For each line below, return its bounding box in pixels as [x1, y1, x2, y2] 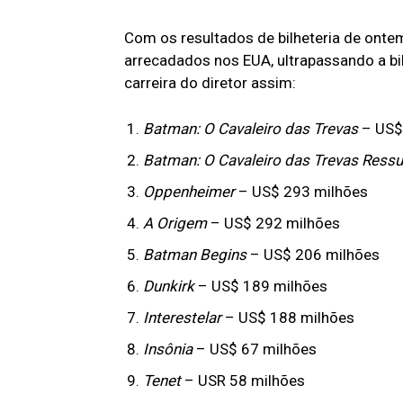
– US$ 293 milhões [238, 183, 368, 201]
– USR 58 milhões [184, 372, 305, 390]
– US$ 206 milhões [250, 246, 380, 264]
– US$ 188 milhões [225, 309, 354, 327]
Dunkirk [143, 277, 194, 296]
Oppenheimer [143, 183, 238, 201]
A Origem [143, 214, 210, 233]
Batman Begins [143, 246, 250, 264]
